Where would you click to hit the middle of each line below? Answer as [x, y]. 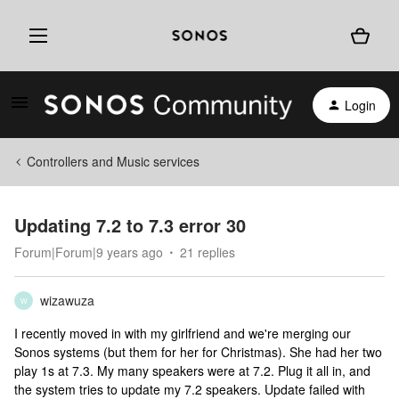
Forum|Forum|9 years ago [89, 252]
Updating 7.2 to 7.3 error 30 [130, 225]
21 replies [208, 252]
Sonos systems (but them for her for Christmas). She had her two [198, 352]
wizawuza [67, 300]
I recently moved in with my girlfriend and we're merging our [183, 333]
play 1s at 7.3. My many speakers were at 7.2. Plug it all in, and [192, 370]
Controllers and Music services [113, 161]
